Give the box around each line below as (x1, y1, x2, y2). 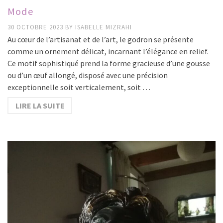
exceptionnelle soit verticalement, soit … (7, 82, 150, 93)
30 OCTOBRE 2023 (7, 23, 65, 32)
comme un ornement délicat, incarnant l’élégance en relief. (7, 46, 209, 57)
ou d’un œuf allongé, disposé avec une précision (7, 70, 168, 81)
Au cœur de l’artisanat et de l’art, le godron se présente (7, 34, 194, 45)
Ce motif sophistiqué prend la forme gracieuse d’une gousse (7, 58, 210, 69)
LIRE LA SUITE (15, 101, 65, 111)
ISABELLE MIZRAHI (75, 23, 132, 32)
